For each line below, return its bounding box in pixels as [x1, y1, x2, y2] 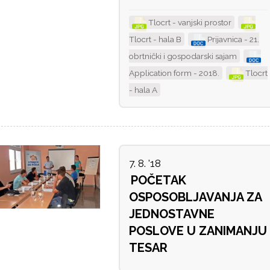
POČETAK [130, 173, 186, 188]
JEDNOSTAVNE [128, 207, 215, 222]
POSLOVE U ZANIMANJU [128, 224, 267, 239]
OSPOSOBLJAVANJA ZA [128, 190, 262, 205]
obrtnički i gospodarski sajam [128, 51, 237, 61]
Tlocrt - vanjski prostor [146, 17, 231, 28]
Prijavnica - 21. [205, 34, 259, 45]
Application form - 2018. [128, 68, 219, 78]
